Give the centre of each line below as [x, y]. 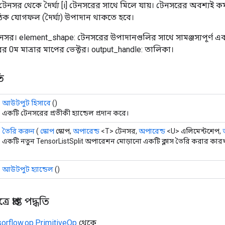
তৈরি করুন [18, 131]
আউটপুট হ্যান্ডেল [28, 169]
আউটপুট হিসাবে [26, 103]
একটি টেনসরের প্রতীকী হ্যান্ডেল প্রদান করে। [65, 113]
